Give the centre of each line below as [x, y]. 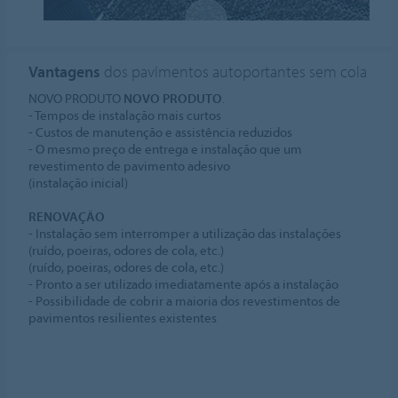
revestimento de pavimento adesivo [130, 165]
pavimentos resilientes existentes [123, 317]
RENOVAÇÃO [67, 216]
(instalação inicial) [79, 182]
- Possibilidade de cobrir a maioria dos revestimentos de [185, 300]
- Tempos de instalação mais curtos [125, 115]
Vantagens [65, 71]
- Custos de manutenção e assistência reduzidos [161, 131]
